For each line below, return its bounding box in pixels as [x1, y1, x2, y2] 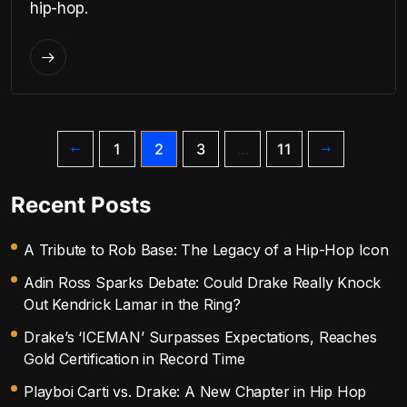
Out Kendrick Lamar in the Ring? [24, 295, 241, 313]
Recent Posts [11, 192, 151, 218]
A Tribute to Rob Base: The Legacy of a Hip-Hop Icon [24, 241, 389, 259]
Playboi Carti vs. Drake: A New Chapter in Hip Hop [24, 382, 367, 401]
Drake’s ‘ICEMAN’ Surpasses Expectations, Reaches [24, 328, 377, 346]
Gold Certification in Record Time [24, 350, 245, 368]
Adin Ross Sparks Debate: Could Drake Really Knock [24, 273, 382, 292]
